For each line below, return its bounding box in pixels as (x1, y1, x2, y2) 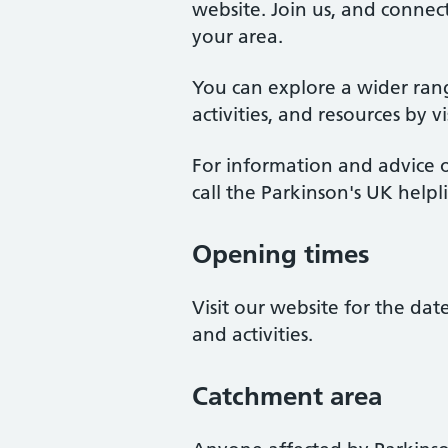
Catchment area (192, 380, 382, 412)
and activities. (192, 323, 313, 346)
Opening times (192, 238, 370, 270)
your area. (192, 25, 283, 48)
